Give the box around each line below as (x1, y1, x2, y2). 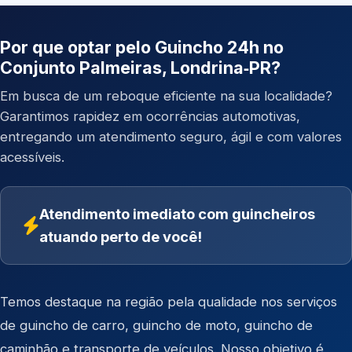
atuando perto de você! (39, 228, 202, 245)
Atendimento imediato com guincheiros (39, 205, 315, 222)
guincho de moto (133, 317, 236, 333)
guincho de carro (20, 317, 125, 333)
